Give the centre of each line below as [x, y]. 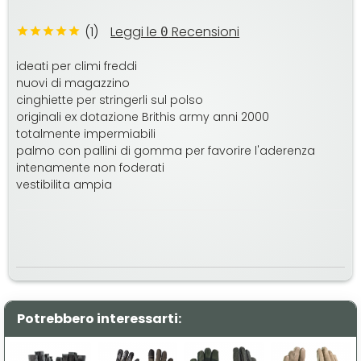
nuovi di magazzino [73, 83]
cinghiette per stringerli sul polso [110, 100]
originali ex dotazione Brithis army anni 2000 [143, 117]
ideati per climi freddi [77, 66]
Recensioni [204, 32]
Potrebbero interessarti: [99, 319]
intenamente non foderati [91, 168]
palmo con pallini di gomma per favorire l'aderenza [166, 151]
